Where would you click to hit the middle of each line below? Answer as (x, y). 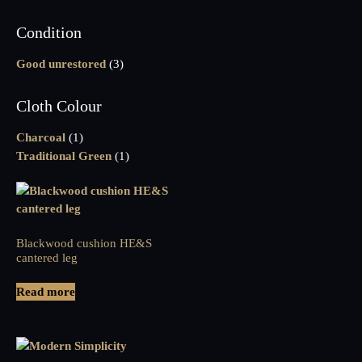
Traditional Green (64, 156)
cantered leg (47, 257)
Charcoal (41, 138)
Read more (46, 292)
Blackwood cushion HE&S (84, 243)
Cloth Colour (59, 106)
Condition (49, 33)
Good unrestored (61, 64)
